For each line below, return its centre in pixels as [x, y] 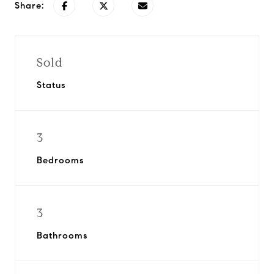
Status [51, 85]
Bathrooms [62, 235]
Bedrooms [60, 160]
